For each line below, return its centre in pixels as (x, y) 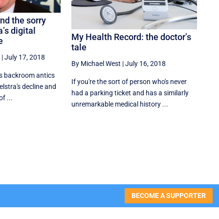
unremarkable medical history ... (120, 104)
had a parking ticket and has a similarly (130, 93)
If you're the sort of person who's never (129, 81)
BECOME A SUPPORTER (168, 195)
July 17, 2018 (24, 57)
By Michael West (96, 63)
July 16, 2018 (146, 63)
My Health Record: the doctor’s (131, 37)
